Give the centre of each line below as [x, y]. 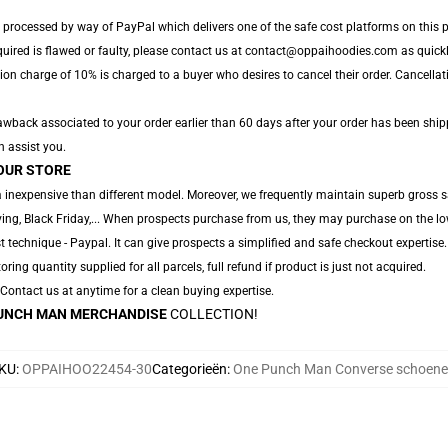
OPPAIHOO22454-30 [86, 369]
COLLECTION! [212, 314]
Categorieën [189, 369]
